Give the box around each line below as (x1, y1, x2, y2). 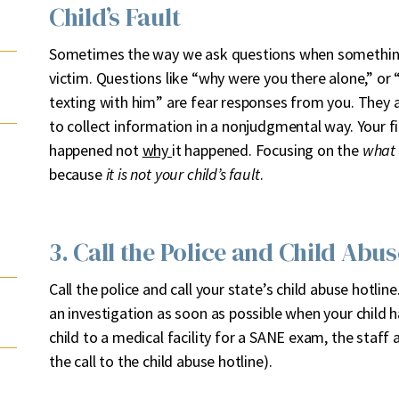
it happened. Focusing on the (171, 140, 362, 161)
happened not (49, 140, 142, 161)
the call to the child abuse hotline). (49, 351, 273, 372)
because (49, 164, 106, 185)
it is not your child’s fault (105, 164, 260, 185)
